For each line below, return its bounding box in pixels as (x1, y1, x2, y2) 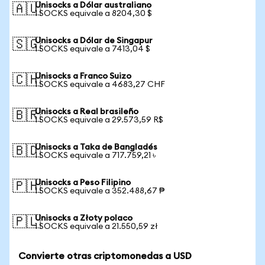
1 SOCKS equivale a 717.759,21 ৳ (35, 151, 156, 160)
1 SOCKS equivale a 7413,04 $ (35, 45, 150, 53)
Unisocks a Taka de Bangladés (35, 143, 157, 151)
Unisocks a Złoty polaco (35, 214, 132, 222)
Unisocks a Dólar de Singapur (35, 37, 153, 45)
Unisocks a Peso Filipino (35, 179, 131, 187)
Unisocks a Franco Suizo (35, 72, 131, 80)
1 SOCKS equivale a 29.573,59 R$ (35, 116, 163, 124)
